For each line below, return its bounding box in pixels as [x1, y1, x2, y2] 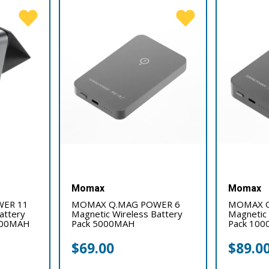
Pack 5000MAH [71, 217, 135, 229]
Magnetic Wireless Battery [71, 207, 183, 220]
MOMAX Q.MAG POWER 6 [71, 198, 180, 210]
